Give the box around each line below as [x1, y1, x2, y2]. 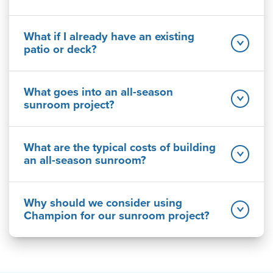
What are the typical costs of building [24, 140, 216, 154]
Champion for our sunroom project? [24, 208, 210, 222]
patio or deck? [24, 42, 97, 56]
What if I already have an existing [24, 29, 194, 43]
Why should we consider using [24, 196, 182, 210]
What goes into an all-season [24, 85, 173, 99]
